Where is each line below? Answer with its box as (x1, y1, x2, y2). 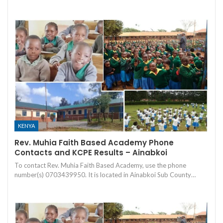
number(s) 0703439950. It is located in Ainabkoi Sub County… (14, 171, 196, 179)
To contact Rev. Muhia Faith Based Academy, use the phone (14, 161, 186, 170)
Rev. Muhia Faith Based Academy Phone (14, 137, 174, 148)
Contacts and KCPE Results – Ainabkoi (14, 147, 167, 158)
